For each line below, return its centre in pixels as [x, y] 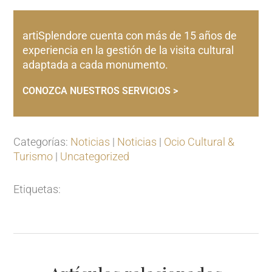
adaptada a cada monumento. [96, 64]
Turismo [33, 156]
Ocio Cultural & [199, 141]
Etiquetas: [37, 189]
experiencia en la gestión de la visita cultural [128, 50]
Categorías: [42, 141]
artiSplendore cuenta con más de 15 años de [130, 35]
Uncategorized [95, 156]
